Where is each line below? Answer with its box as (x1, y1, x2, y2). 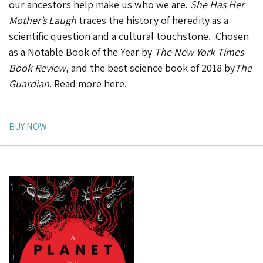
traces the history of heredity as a (76, 13, 228, 27)
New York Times (174, 45, 244, 59)
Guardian (9, 76, 49, 90)
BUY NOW (9, 119, 47, 133)
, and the (66, 60, 107, 75)
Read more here (54, 76, 124, 90)
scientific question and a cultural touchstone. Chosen (9, 29, 249, 43)
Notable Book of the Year (28, 45, 139, 59)
